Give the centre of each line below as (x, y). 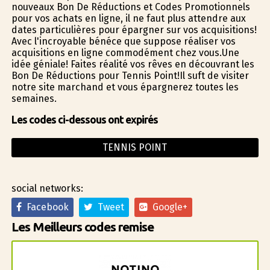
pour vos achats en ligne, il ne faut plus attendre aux (128, 18)
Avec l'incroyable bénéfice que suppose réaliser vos (123, 41)
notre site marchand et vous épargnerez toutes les (125, 87)
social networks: (47, 189)
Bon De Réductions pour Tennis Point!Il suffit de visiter (130, 75)
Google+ (167, 207)
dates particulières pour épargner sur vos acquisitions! (134, 30)
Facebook (45, 207)
